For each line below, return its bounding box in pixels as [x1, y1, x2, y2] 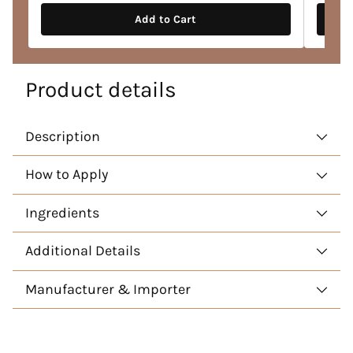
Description [25, 128, 100, 146]
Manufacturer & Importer [25, 280, 191, 298]
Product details [25, 76, 176, 103]
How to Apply [25, 165, 108, 184]
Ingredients [25, 203, 99, 221]
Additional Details [25, 242, 140, 260]
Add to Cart [135, 13, 197, 27]
